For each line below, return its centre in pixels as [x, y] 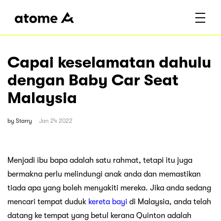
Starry [24, 121]
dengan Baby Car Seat [93, 80]
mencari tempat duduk [48, 202]
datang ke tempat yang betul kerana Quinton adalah [99, 215]
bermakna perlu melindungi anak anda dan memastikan [104, 174]
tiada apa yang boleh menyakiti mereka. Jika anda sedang [109, 188]
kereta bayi [108, 202]
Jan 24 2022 [56, 121]
